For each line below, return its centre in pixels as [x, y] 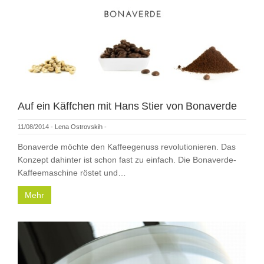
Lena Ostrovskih [79, 126]
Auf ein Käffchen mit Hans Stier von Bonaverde [127, 106]
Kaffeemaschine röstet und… [72, 172]
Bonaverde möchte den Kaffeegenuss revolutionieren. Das [127, 146]
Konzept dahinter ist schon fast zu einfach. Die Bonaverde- [127, 159]
